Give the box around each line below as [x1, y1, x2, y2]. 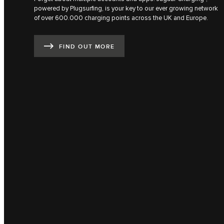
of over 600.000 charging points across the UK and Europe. [34, 14, 208, 22]
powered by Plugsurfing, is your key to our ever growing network [34, 4, 218, 13]
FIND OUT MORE [59, 42, 115, 50]
